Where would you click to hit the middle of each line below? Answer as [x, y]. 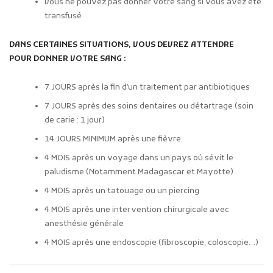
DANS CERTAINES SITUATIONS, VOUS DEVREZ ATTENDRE [122, 45]
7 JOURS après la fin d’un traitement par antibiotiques [147, 87]
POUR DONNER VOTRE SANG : [68, 59]
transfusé [63, 16]
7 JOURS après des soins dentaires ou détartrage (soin [149, 106]
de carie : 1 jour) [75, 120]
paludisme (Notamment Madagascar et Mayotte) [139, 172]
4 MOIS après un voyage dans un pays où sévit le [139, 158]
